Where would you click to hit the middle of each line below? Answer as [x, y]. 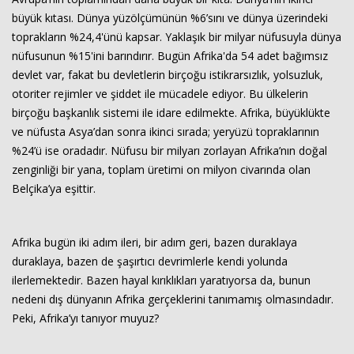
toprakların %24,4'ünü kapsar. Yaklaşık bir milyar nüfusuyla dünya [177, 37]
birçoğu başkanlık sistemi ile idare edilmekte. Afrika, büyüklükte [171, 113]
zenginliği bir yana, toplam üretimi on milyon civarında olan [161, 169]
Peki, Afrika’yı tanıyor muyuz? [85, 318]
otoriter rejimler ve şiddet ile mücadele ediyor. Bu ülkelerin [160, 94]
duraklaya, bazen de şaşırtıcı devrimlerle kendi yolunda [150, 261]
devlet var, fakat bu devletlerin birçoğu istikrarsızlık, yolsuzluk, [168, 75]
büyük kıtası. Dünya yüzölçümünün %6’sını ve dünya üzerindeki [170, 18]
